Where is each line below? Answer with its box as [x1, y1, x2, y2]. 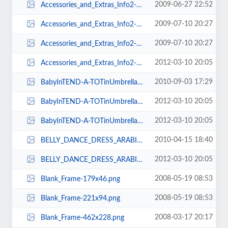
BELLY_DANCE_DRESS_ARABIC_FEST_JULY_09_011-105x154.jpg [40, 136, 137, 144]
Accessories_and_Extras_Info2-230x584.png [40, 59, 136, 67]
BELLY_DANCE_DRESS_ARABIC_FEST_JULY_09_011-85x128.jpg [40, 156, 137, 163]
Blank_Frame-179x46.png [40, 175, 120, 183]
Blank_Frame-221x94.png [40, 194, 120, 202]
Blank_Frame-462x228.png [40, 214, 124, 221]
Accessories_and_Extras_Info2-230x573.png [40, 1, 136, 9]
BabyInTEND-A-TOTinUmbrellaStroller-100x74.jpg [40, 78, 137, 86]
